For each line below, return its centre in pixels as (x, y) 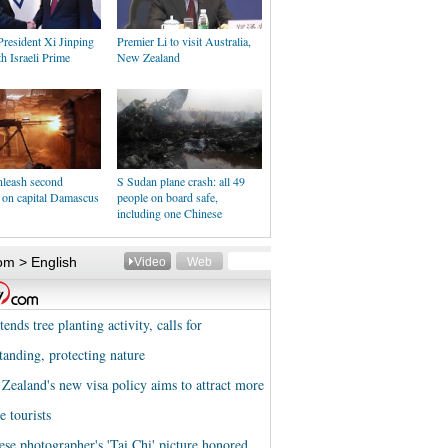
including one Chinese (169, 213)
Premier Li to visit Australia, (184, 41)
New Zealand (148, 57)
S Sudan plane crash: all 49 (181, 181)
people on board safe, (167, 197)
